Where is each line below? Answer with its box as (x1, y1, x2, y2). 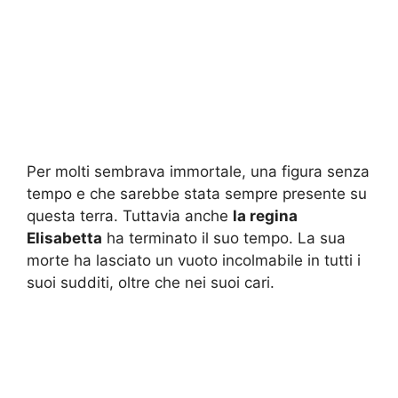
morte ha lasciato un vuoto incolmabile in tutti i (27, 251, 361, 269)
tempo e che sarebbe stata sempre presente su (27, 184, 367, 203)
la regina (233, 206, 298, 225)
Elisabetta (27, 228, 102, 247)
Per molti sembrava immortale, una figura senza (27, 162, 370, 180)
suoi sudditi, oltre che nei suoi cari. (27, 273, 275, 291)
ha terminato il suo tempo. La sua (102, 228, 346, 247)
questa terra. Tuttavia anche (27, 206, 233, 225)
